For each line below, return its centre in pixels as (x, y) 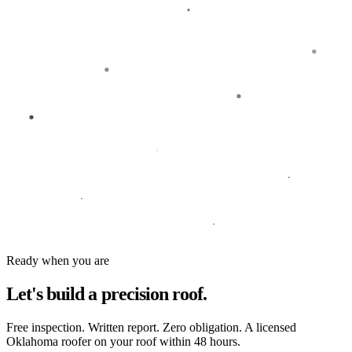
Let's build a (54, 294)
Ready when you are (58, 261)
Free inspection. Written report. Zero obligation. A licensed (151, 328)
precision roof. (154, 294)
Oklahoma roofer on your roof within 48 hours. (123, 342)
